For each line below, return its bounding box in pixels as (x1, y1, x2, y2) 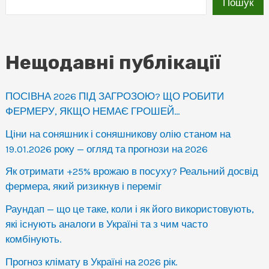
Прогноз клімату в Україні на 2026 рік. (5, 255, 178, 268)
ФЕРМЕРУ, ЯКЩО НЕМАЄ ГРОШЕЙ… (5, 104, 181, 117)
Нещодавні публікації (5, 51, 221, 74)
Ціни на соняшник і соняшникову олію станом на (5, 127, 231, 140)
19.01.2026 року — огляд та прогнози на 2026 (5, 142, 208, 155)
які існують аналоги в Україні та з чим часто (5, 218, 208, 231)
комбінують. (5, 233, 62, 246)
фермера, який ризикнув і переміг (5, 180, 162, 193)
